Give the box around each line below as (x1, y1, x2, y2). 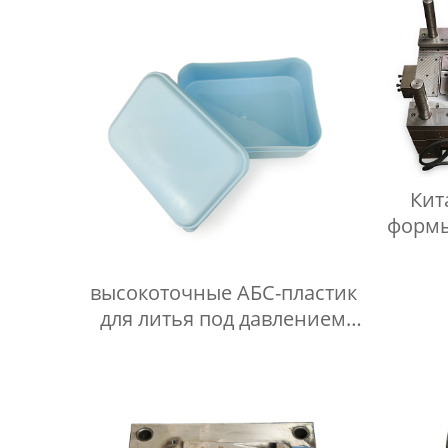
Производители (146, 357, 300, 385)
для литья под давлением (100, 305, 347, 333)
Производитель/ (143, 331, 303, 359)
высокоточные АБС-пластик (89, 279, 357, 307)
